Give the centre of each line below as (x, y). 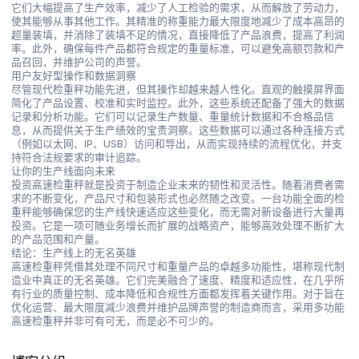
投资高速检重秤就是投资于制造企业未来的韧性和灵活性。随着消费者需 (178, 184)
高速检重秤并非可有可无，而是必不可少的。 (116, 321)
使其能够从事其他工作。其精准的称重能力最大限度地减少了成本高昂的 (178, 21)
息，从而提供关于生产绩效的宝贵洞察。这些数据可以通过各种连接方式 (178, 130)
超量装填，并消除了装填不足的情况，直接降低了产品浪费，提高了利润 (178, 34)
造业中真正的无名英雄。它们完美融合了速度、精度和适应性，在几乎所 (178, 280)
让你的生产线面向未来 (64, 171)
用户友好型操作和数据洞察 (74, 75)
